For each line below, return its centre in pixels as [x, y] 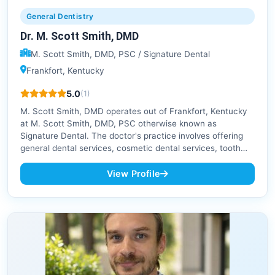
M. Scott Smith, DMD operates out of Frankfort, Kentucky [134, 111]
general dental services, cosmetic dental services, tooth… [134, 148]
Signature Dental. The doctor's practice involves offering [132, 136]
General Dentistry [60, 17]
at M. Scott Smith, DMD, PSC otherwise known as [118, 124]
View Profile [134, 174]
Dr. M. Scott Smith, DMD [79, 37]
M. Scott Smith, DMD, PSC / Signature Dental [120, 54]
